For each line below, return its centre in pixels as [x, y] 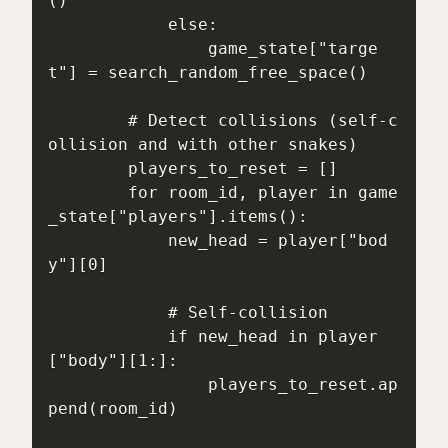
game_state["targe [128, 49]
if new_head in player [108, 337]
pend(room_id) [113, 409]
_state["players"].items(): [178, 217]
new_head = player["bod [108, 241]
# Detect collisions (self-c [88, 121]
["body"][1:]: [113, 361]
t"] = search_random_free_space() [208, 73]
